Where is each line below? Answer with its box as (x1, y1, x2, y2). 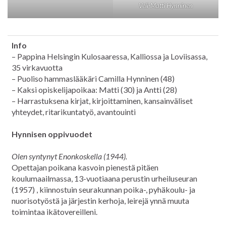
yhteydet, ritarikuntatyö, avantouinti (12, 107, 136, 117)
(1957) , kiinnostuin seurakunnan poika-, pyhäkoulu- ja (12, 185, 195, 195)
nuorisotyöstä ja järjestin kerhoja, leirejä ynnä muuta (12, 196, 189, 206)
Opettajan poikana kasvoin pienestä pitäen (12, 162, 158, 173)
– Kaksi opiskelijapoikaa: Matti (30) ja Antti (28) (12, 85, 177, 95)
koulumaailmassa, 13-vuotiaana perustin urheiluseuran (12, 174, 197, 184)
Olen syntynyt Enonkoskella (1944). (12, 151, 127, 161)
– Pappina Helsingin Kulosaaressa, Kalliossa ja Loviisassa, (12, 51, 207, 62)
